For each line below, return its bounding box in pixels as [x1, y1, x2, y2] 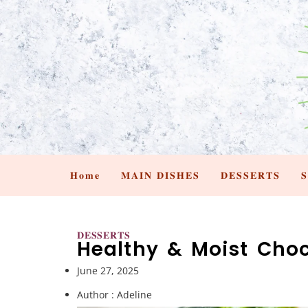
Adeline [114, 287, 152, 301]
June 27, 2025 [77, 263, 139, 277]
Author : [77, 287, 114, 301]
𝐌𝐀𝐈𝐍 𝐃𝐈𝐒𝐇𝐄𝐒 [121, 168, 200, 181]
